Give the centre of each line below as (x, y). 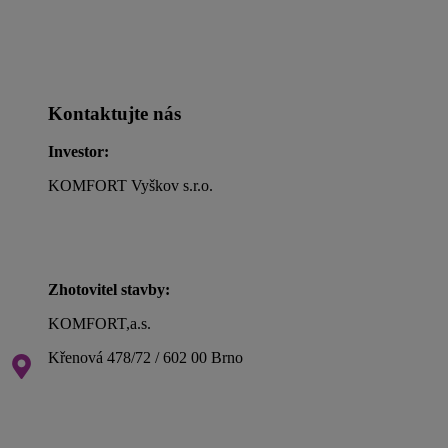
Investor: (78, 152)
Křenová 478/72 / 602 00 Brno (145, 357)
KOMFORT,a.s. (99, 323)
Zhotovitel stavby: (109, 289)
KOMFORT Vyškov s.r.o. (132, 186)
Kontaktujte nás (114, 113)
